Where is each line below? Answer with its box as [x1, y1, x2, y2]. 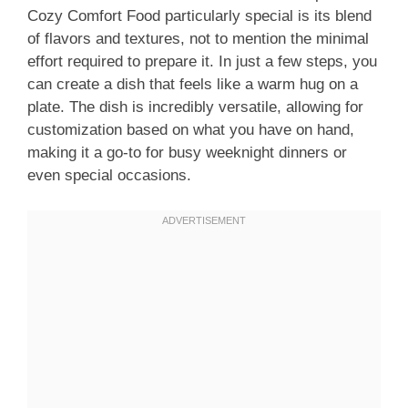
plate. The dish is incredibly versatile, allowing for [27, 98, 363, 117]
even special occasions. [27, 167, 191, 185]
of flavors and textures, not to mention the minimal [27, 30, 369, 48]
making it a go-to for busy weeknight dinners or [27, 144, 347, 162]
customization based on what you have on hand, [27, 121, 354, 139]
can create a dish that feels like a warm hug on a [27, 76, 358, 94]
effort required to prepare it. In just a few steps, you [27, 53, 377, 71]
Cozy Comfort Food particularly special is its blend [27, 7, 372, 25]
